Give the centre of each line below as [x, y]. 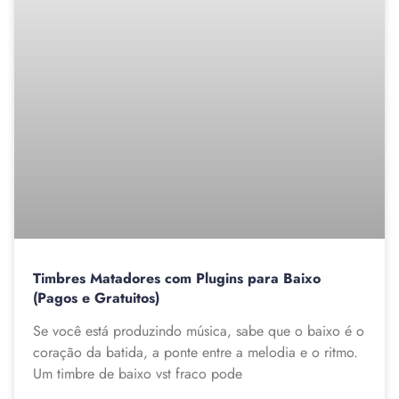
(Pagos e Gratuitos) [96, 298]
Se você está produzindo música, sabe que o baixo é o [199, 331]
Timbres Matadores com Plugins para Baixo [177, 279]
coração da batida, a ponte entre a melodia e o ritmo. [195, 353]
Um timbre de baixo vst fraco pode [138, 374]
